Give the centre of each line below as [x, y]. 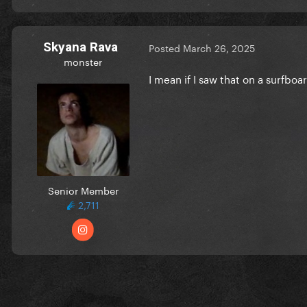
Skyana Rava [80, 47]
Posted [166, 48]
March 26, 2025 [219, 48]
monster [83, 61]
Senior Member [83, 189]
